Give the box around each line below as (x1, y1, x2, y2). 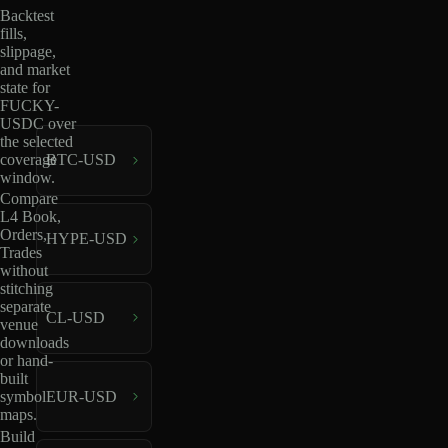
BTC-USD (45, 151, 116, 169)
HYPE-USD (45, 230, 127, 248)
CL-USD (45, 308, 105, 326)
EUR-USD (45, 387, 117, 405)
